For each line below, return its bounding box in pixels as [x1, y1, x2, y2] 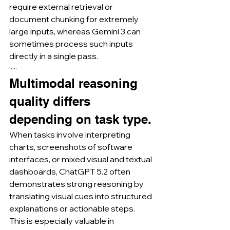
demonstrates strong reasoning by [9, 179, 145, 189]
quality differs [9, 94, 94, 108]
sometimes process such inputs [9, 39, 135, 49]
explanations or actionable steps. [9, 203, 135, 214]
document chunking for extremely [9, 14, 140, 24]
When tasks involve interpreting [9, 129, 132, 140]
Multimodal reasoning [9, 76, 141, 90]
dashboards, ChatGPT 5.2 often [9, 166, 132, 177]
